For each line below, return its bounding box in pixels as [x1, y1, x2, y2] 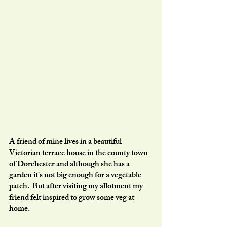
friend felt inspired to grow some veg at [9, 191, 136, 206]
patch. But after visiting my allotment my [9, 179, 144, 195]
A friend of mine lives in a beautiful [9, 135, 123, 150]
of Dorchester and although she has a [9, 157, 131, 172]
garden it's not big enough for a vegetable [9, 168, 143, 183]
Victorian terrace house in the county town [9, 146, 149, 161]
